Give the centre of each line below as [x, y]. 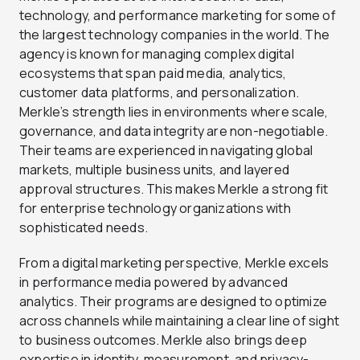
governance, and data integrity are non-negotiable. [174, 131]
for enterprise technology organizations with [155, 208]
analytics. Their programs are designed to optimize [174, 301]
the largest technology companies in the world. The [175, 34]
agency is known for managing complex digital [157, 53]
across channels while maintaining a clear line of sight [180, 320]
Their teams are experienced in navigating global [166, 150]
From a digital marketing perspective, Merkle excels [174, 262]
